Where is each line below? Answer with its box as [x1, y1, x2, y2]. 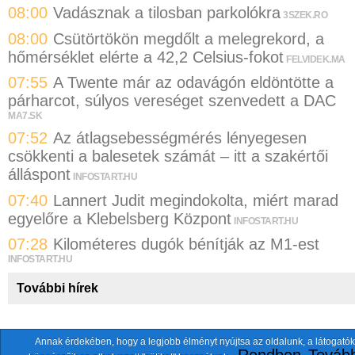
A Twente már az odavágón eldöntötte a [53, 74, 334, 92]
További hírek [16, 281, 98, 295]
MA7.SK [8, 110, 42, 122]
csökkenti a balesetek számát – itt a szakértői [8, 147, 328, 166]
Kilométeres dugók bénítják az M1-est [53, 235, 319, 254]
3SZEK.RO [283, 10, 327, 21]
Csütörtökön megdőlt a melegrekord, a [53, 29, 324, 48]
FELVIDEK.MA [286, 53, 345, 65]
